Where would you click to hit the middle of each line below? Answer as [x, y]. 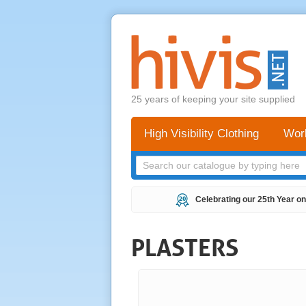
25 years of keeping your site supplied [213, 99]
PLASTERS [185, 247]
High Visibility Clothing [201, 134]
